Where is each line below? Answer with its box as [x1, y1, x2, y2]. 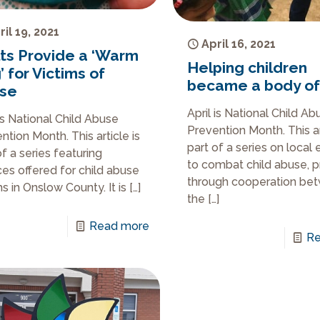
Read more [89, 219, 149, 233]
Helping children [187, 58, 308, 76]
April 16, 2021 [201, 36, 276, 51]
